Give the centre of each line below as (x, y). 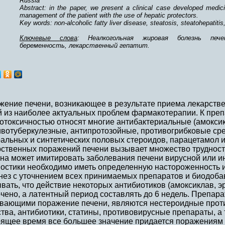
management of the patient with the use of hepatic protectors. (109, 15)
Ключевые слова (48, 38)
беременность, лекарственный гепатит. (85, 45)
